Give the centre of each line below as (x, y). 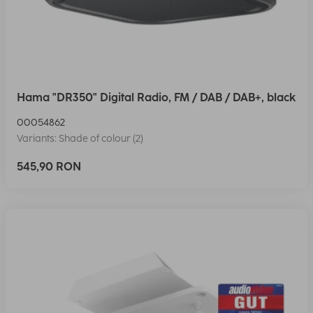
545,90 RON (49, 166)
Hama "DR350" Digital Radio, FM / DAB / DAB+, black (156, 97)
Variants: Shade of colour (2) (80, 138)
